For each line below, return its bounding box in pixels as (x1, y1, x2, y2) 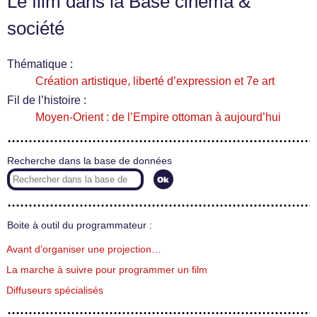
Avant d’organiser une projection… (6, 243, 161, 255)
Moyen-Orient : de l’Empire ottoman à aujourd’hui (35, 111, 281, 123)
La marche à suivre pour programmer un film (6, 264, 207, 275)
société (7, 18, 64, 38)
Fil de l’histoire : (7, 94, 86, 106)
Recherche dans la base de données (7, 156, 172, 166)
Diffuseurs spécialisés (6, 284, 103, 296)
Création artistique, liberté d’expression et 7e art (35, 75, 275, 87)
